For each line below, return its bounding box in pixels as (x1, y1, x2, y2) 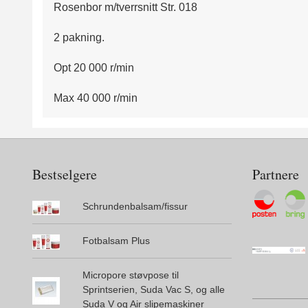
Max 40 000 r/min (54, 92, 137, 104)
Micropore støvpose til (82, 269, 179, 281)
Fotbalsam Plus (82, 235, 150, 247)
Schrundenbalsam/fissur (82, 201, 188, 212)
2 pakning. (54, 32, 104, 44)
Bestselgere (32, 165, 97, 184)
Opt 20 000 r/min (54, 62, 134, 74)
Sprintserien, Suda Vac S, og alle (82, 284, 225, 296)
